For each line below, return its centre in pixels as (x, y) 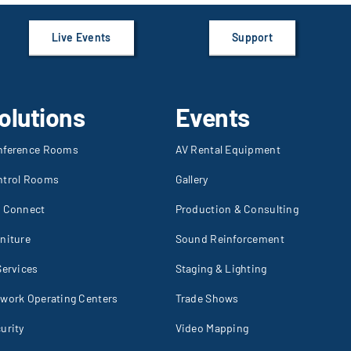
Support (252, 38)
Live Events (81, 38)
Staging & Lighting (221, 269)
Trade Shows (207, 299)
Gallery (192, 179)
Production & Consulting (237, 209)
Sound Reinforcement (230, 239)
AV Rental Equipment (228, 150)
